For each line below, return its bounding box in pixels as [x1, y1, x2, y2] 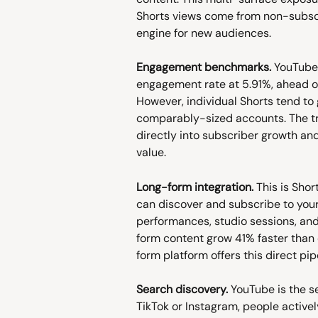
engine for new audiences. [136, 25, 271, 40]
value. [136, 145, 166, 160]
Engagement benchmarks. [136, 60, 271, 75]
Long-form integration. [136, 179, 253, 194]
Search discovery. [136, 282, 228, 297]
